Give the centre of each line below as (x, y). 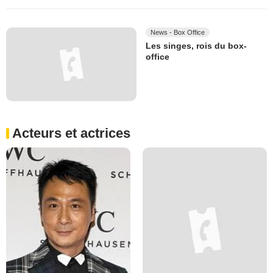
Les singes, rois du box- (196, 46)
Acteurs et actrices (71, 133)
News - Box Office (178, 33)
